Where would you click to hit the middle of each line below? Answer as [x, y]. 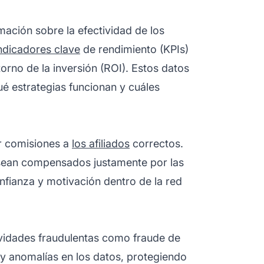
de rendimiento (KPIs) [134, 49]
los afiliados [101, 143]
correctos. [156, 143]
